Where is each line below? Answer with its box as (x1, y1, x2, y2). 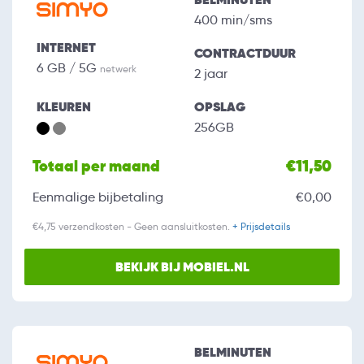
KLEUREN (37, 98, 91, 116)
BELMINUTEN (194, 344, 271, 362)
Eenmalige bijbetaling (32, 189, 163, 206)
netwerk (100, 63, 136, 76)
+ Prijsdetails (232, 220, 290, 233)
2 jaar (194, 66, 227, 82)
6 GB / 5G (37, 60, 100, 76)
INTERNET (37, 39, 96, 57)
